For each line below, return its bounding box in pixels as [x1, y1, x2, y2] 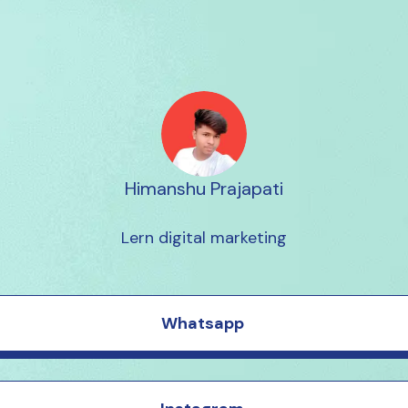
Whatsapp [160, 311, 244, 334]
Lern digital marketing [121, 227, 287, 250]
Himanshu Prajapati [125, 177, 283, 201]
